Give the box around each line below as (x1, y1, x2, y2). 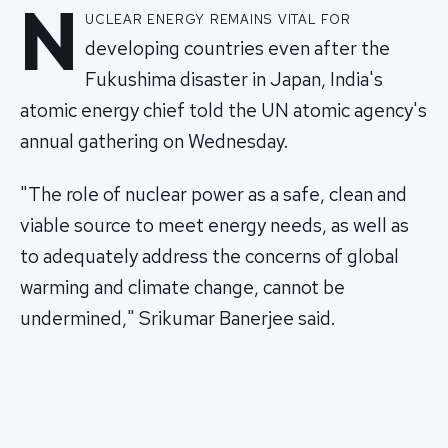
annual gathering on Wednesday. (20, 128, 288, 154)
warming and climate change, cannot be (20, 275, 345, 301)
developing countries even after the (85, 35, 391, 61)
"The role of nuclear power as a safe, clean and (20, 182, 407, 208)
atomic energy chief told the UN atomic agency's (20, 97, 427, 123)
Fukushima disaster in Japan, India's (85, 66, 384, 92)
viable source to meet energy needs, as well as (20, 213, 409, 239)
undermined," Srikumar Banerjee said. (20, 306, 335, 332)
